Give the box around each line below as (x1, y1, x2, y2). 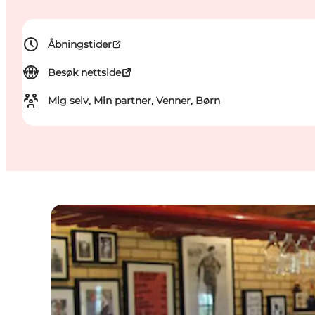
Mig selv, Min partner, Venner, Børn (48, 94, 220, 108)
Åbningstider (48, 38, 112, 51)
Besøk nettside (48, 66, 121, 79)
